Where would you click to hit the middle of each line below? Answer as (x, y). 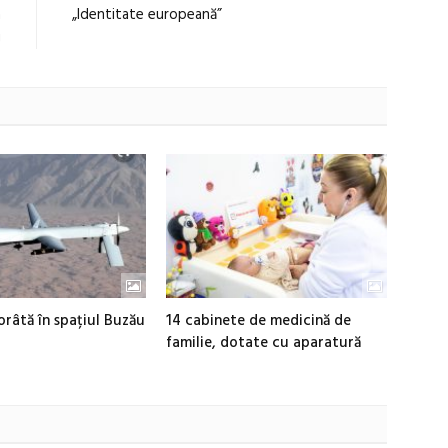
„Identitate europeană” (147, 14)
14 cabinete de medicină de (259, 321)
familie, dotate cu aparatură (264, 343)
